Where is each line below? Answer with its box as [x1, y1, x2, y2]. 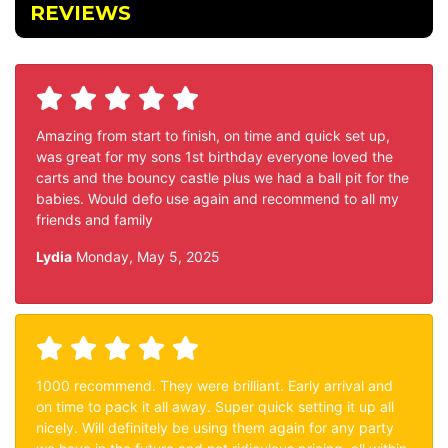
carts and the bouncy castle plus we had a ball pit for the [36, 169, 409, 186]
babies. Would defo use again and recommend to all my [36, 190, 399, 207]
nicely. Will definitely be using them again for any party [36, 419, 394, 436]
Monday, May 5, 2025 [72, 248, 220, 265]
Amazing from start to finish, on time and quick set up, [36, 127, 390, 144]
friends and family [36, 211, 153, 228]
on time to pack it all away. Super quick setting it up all [36, 398, 394, 415]
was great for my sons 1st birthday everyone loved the [36, 148, 393, 165]
